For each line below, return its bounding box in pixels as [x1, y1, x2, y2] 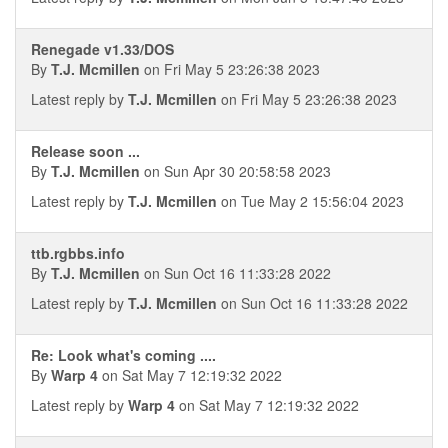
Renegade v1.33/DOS [31, 39, 174, 59]
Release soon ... [31, 141, 140, 161]
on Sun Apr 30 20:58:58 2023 [140, 161, 331, 181]
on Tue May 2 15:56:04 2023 [217, 191, 404, 211]
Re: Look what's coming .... [31, 345, 216, 365]
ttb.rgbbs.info [31, 243, 125, 263]
